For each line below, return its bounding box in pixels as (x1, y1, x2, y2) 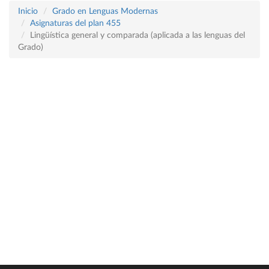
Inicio (18, 7, 38, 16)
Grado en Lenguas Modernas (52, 7, 158, 16)
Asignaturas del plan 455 (30, 19, 121, 28)
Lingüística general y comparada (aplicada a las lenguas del (30, 31, 245, 40)
